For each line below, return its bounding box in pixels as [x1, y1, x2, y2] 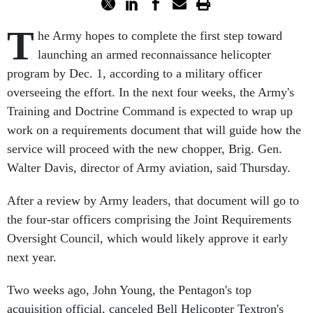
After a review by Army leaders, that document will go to [7, 194, 299, 208]
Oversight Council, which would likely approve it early [7, 231, 288, 245]
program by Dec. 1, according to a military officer [7, 66, 262, 80]
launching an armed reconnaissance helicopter [38, 48, 271, 61]
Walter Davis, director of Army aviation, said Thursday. [7, 161, 291, 175]
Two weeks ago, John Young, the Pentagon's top [7, 283, 252, 297]
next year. [7, 250, 57, 264]
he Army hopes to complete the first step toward [38, 29, 282, 43]
